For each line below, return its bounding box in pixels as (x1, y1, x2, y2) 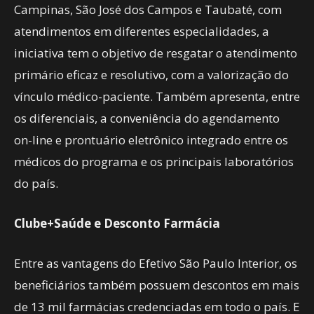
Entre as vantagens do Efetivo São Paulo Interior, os (14, 255, 297, 271)
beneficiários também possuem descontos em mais (14, 277, 299, 293)
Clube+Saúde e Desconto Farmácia (14, 215, 220, 231)
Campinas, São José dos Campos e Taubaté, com (14, 1, 282, 18)
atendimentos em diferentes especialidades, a (14, 23, 269, 39)
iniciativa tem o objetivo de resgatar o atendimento (14, 45, 297, 61)
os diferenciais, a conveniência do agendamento (14, 110, 280, 126)
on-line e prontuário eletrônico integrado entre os (14, 132, 288, 148)
